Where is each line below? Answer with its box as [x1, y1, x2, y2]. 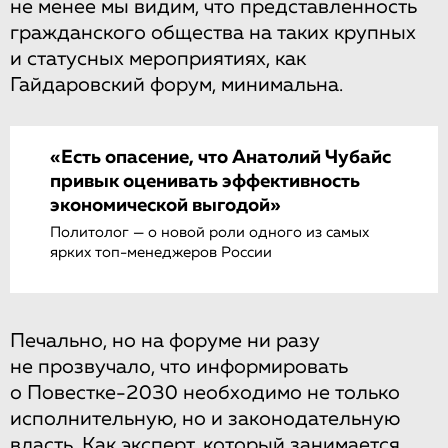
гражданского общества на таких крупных [10, 23, 416, 43]
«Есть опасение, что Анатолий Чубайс [50, 148, 391, 167]
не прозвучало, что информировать [10, 357, 348, 377]
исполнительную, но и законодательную [10, 409, 400, 429]
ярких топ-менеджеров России [50, 245, 272, 260]
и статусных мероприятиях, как [10, 49, 306, 69]
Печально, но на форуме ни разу [10, 331, 320, 351]
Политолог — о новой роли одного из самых [50, 225, 369, 240]
